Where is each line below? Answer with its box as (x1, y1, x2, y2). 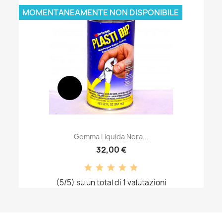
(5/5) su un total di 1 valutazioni (55, 177, 166, 188)
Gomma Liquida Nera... (73, 131, 149, 141)
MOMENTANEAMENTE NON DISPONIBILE (22, 6, 179, 18)
